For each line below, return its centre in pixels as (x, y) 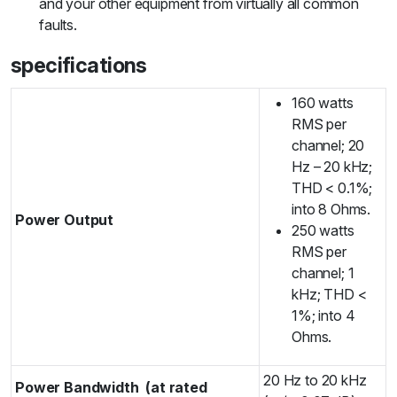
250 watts (323, 231)
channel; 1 (323, 273)
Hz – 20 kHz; (332, 167)
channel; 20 (328, 146)
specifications (81, 66)
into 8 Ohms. (331, 210)
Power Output (66, 220)
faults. (58, 25)
